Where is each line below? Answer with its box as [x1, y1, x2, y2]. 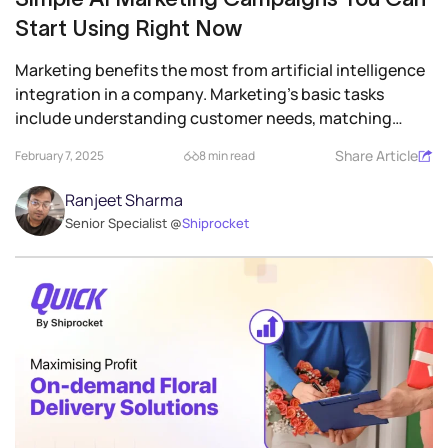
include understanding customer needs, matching [15, 107, 392, 130]
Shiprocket [182, 214, 249, 233]
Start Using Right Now [15, 16, 242, 41]
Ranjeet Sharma [65, 189, 183, 212]
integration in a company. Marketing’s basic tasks [15, 83, 384, 106]
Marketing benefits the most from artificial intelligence [15, 59, 425, 82]
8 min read [199, 147, 255, 165]
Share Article [335, 146, 418, 166]
